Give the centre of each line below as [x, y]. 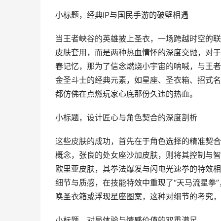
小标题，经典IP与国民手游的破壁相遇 [122, 15]
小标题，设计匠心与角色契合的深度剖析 [126, 118]
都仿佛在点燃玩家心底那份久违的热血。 [126, 94]
